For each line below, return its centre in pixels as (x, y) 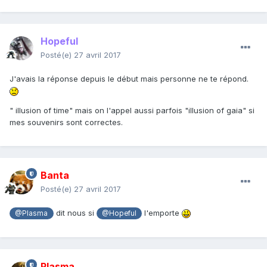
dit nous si (75, 213)
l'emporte (162, 213)
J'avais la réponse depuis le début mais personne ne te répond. (130, 79)
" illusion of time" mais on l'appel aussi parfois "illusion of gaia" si (132, 111)
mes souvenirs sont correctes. (67, 122)
